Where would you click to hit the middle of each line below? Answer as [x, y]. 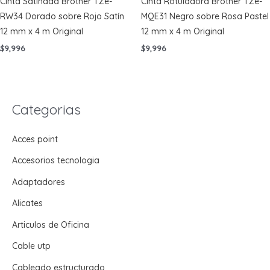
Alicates [27, 203]
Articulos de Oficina [51, 224]
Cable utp [31, 246]
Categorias [46, 109]
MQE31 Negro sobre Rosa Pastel [205, 17]
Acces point [35, 139]
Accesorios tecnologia [56, 161]
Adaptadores [39, 182]
